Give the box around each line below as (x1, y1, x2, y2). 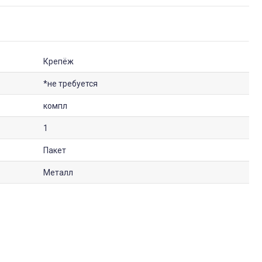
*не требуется (43, 79, 98, 89)
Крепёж (43, 57, 74, 67)
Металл (43, 168, 73, 178)
